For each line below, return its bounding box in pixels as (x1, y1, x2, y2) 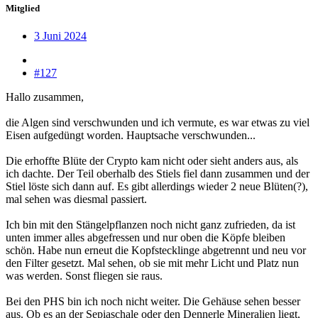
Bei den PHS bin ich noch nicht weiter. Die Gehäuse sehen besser (6, 295, 300, 308)
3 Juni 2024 (34, 30, 87, 43)
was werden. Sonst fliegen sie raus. (6, 270, 163, 283)
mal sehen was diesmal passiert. (6, 193, 147, 206)
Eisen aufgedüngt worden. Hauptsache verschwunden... (6, 129, 256, 142)
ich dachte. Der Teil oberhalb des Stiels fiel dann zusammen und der (6, 168, 309, 180)
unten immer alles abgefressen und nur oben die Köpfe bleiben (6, 231, 285, 244)
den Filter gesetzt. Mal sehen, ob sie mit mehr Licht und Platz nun (6, 257, 299, 270)
